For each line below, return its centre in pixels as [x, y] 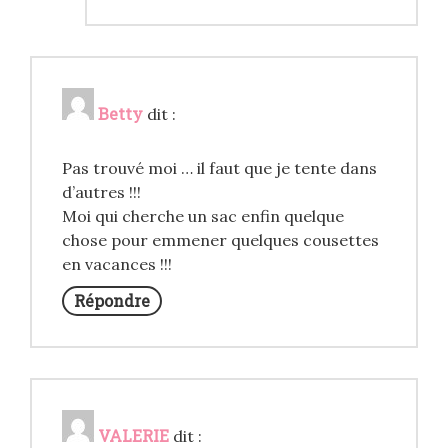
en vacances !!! [117, 264]
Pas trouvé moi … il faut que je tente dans [219, 168]
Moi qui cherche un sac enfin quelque [203, 216]
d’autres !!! [101, 192]
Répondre [112, 301]
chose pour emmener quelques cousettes [220, 240]
